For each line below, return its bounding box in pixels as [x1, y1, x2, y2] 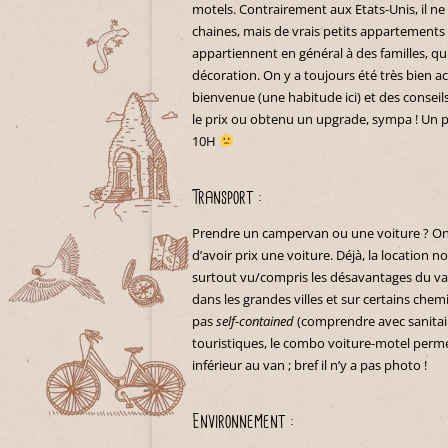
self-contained [216, 312, 294, 330]
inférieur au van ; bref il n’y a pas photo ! [192, 356, 427, 374]
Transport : [192, 184, 262, 212]
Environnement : [192, 408, 294, 436]
